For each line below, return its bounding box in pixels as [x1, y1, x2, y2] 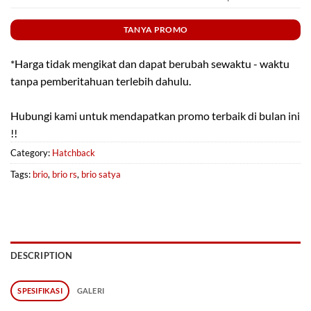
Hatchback [52, 146, 95, 158]
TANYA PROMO [123, 24, 188, 35]
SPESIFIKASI [17, 286, 62, 296]
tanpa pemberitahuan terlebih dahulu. [10, 74, 191, 87]
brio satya [81, 168, 121, 180]
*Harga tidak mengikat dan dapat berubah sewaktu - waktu [10, 56, 289, 70]
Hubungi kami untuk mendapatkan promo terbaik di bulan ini [10, 108, 300, 122]
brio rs [52, 168, 77, 180]
